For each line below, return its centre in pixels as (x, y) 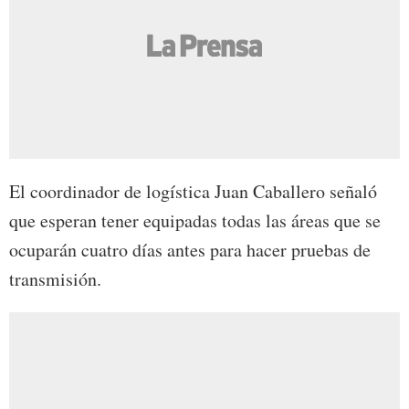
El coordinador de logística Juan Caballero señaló (193, 192)
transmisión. (55, 279)
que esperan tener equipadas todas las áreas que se (195, 221)
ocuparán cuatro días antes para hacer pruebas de (190, 250)
